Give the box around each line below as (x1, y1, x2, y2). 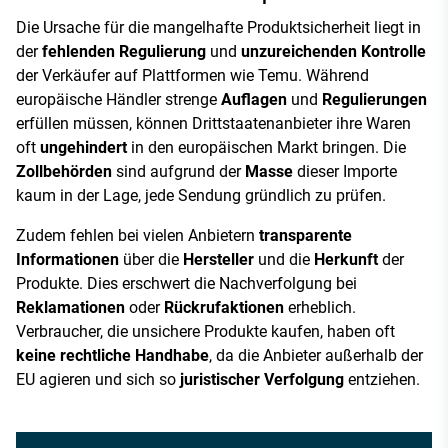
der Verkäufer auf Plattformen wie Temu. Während (16, 66, 369, 86)
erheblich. (284, 298, 356, 318)
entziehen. (344, 370, 420, 390)
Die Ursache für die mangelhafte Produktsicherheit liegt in (16, 18, 421, 38)
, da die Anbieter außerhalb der (209, 346, 423, 366)
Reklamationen (16, 298, 125, 318)
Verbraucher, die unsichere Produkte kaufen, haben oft (16, 322, 395, 342)
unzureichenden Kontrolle (241, 42, 426, 62)
